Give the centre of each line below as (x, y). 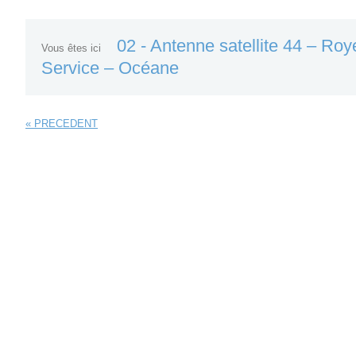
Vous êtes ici (71, 48)
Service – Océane (110, 68)
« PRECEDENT (62, 124)
